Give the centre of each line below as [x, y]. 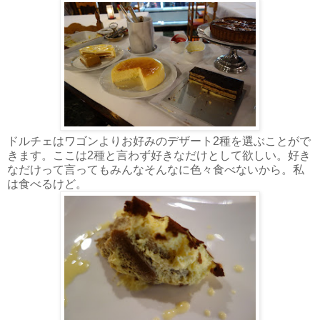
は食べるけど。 [47, 184]
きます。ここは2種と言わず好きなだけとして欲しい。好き [159, 155]
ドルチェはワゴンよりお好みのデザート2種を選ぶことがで [159, 141]
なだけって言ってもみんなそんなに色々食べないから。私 [156, 169]
